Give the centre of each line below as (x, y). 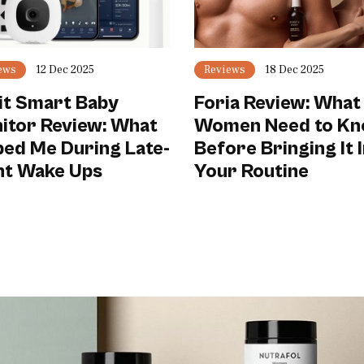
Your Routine (251, 171)
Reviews (225, 70)
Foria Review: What (277, 103)
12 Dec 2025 (65, 70)
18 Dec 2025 (295, 70)
